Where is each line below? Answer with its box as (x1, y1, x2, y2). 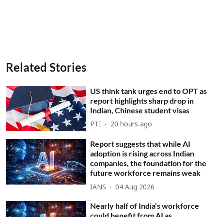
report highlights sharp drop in (90, 95, 194, 105)
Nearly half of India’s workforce (90, 201, 200, 211)
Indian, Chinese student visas (90, 105, 190, 115)
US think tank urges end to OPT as (90, 86, 207, 95)
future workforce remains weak (90, 168, 201, 178)
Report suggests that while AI (90, 139, 191, 149)
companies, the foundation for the (90, 158, 207, 168)
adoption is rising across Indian (90, 149, 195, 158)
